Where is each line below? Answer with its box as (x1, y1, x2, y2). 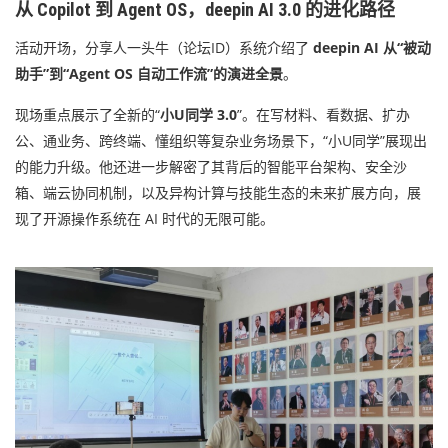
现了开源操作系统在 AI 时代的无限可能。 (15, 208, 274, 228)
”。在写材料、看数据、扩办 (237, 104, 410, 124)
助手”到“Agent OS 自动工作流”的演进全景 (15, 63, 283, 83)
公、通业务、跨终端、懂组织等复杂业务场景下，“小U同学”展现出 (15, 130, 427, 150)
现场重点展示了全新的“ (15, 104, 160, 124)
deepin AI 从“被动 (313, 37, 431, 57)
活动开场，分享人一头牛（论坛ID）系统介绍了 (15, 37, 313, 57)
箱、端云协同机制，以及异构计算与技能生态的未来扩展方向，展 (15, 182, 421, 202)
